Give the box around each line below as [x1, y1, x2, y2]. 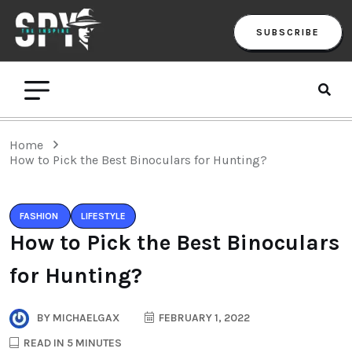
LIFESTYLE [81, 210, 126, 222]
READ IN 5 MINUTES [21, 335, 122, 350]
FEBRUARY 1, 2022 [156, 310, 250, 324]
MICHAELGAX [50, 310, 119, 324]
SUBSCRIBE [256, 26, 320, 38]
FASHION [20, 210, 58, 222]
